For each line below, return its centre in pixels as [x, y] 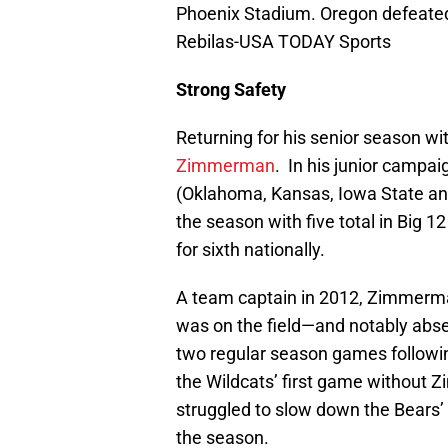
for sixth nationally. [250, 250]
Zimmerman [225, 166]
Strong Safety [231, 90]
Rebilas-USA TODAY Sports [283, 42]
